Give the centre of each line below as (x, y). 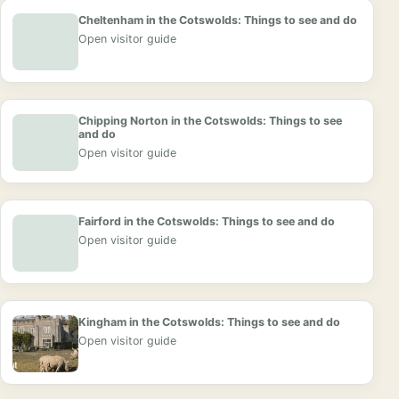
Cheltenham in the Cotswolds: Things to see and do (218, 20)
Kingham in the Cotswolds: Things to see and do (209, 322)
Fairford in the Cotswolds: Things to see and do (207, 222)
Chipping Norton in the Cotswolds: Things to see (210, 121)
